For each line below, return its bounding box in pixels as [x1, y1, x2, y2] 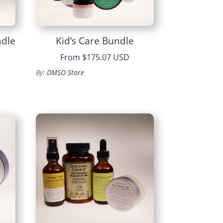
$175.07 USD [82, 52, 130, 63]
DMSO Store [47, 68, 85, 78]
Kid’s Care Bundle [56, 34, 134, 47]
